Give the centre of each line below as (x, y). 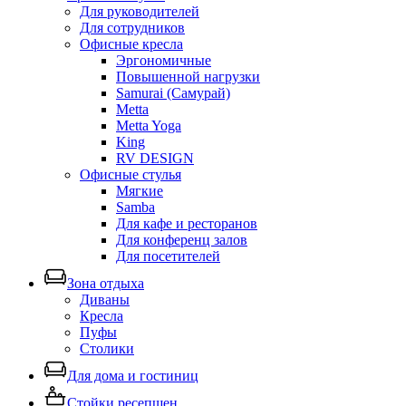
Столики (107, 348)
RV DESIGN (155, 158)
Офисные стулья (130, 174)
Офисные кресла (131, 43)
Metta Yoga (149, 125)
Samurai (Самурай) (173, 92)
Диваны (105, 299)
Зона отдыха (106, 283)
